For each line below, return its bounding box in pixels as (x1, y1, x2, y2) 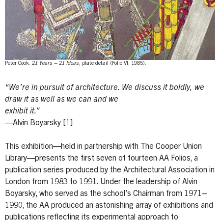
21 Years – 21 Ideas (32, 61, 79, 67)
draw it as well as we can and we (5, 95, 120, 104)
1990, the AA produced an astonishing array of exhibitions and (5, 201, 213, 210)
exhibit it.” (5, 107, 41, 115)
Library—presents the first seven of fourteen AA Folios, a (5, 154, 198, 163)
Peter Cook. (5, 61, 32, 67)
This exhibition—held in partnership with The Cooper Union (5, 142, 202, 151)
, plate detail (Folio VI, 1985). (79, 61, 146, 67)
